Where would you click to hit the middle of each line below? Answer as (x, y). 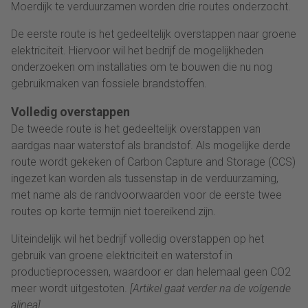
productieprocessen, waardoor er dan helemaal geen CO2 (151, 272)
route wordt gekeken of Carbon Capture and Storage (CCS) (153, 162)
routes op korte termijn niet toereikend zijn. (113, 211)
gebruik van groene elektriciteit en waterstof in (122, 255)
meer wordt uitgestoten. (70, 288)
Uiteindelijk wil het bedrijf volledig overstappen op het (137, 239)
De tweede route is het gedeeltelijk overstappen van (136, 129)
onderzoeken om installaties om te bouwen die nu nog (142, 67)
